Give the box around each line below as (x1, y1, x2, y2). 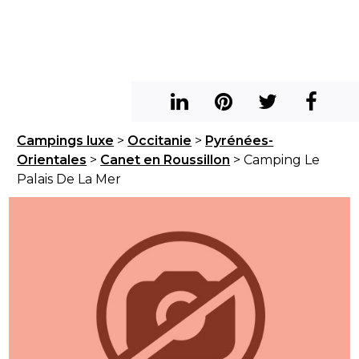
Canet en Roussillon (100, 152, 231, 167)
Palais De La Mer (17, 171, 122, 187)
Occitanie (127, 133, 192, 148)
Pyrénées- (205, 133, 274, 148)
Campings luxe (17, 133, 115, 148)
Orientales (17, 152, 87, 167)
